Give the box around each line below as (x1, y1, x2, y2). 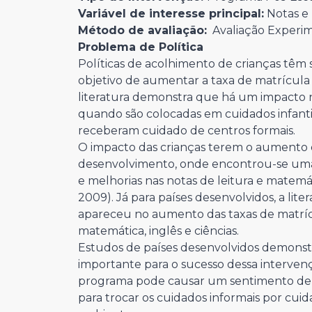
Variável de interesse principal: (78, 7, 264, 20)
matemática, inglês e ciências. (78, 224, 239, 237)
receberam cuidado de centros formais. (78, 124, 295, 137)
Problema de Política (78, 40, 203, 54)
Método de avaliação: (78, 24, 207, 37)
